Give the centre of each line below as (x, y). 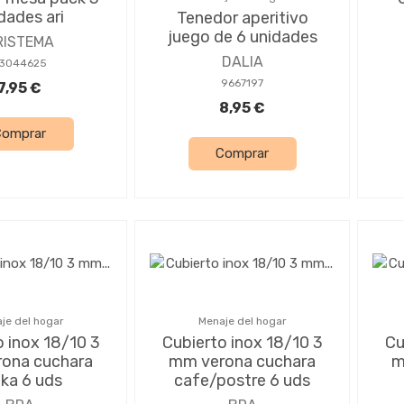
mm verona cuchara (242, 361)
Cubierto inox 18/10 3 (242, 342)
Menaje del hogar (242, 321)
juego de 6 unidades (242, 37)
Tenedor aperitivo (242, 18)
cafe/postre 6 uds (242, 380)
